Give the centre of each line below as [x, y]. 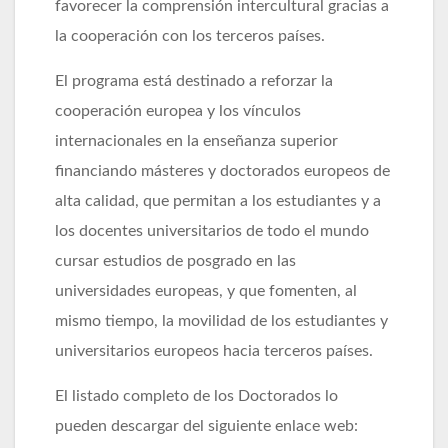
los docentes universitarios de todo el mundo [212, 230]
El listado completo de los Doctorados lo [196, 395]
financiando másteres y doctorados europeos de [222, 170]
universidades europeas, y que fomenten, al [206, 290]
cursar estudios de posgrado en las [175, 260]
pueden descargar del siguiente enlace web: [206, 425]
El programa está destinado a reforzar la [194, 80]
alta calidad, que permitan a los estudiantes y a [218, 200]
